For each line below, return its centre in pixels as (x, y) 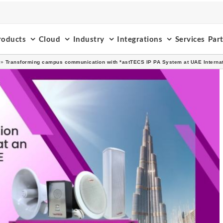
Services (190, 39)
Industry (89, 39)
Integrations (140, 39)
